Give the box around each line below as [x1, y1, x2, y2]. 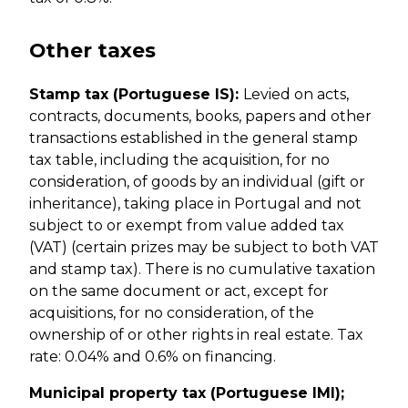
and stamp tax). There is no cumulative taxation [29, 260, 375, 279]
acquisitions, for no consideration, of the [29, 304, 314, 322]
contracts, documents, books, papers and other [29, 107, 372, 126]
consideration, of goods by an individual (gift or [29, 173, 365, 191]
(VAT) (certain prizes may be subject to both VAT [29, 239, 379, 257]
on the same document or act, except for [29, 282, 329, 301]
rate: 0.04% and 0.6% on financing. [29, 348, 276, 366]
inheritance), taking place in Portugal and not [29, 195, 362, 213]
